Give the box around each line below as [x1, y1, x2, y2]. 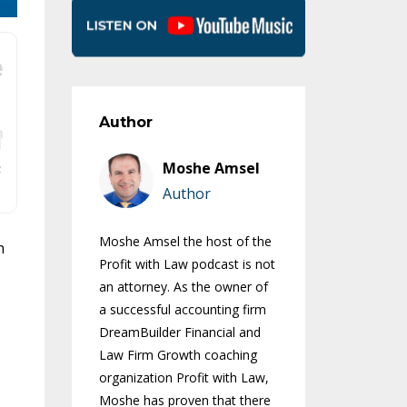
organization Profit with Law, [98, 369, 269, 387]
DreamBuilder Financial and [98, 323, 261, 342]
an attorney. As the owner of [98, 278, 268, 296]
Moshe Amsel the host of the [98, 233, 272, 251]
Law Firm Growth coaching [98, 346, 257, 364]
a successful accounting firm [98, 301, 266, 319]
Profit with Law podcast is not [98, 255, 275, 273]
